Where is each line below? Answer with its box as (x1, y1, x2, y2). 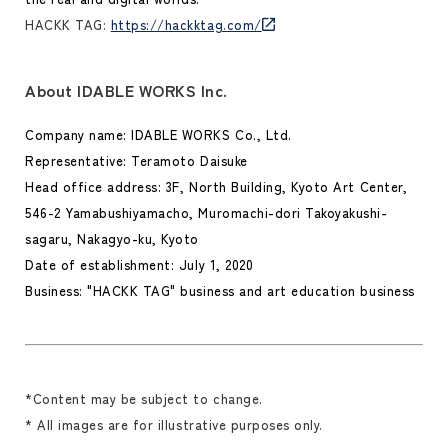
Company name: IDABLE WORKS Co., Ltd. (25, 125, 292, 145)
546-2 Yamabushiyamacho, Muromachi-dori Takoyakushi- (25, 203, 388, 223)
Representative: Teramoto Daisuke (25, 151, 248, 171)
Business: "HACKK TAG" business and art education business (25, 281, 415, 301)
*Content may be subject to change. (25, 389, 263, 409)
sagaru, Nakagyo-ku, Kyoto (25, 229, 199, 249)
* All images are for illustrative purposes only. (25, 415, 323, 435)
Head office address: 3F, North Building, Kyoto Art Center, (25, 177, 408, 197)
